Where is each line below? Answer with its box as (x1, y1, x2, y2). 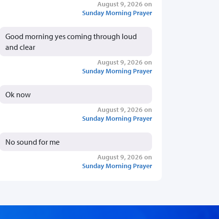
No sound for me (5, 136, 60, 147)
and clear (5, 42, 35, 52)
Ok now (5, 89, 31, 99)
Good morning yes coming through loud (5, 31, 137, 41)
